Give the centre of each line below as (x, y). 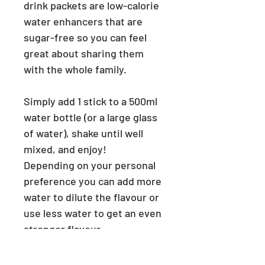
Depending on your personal (90, 165)
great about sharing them (84, 54)
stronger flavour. (63, 229)
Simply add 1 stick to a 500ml (91, 101)
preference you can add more (93, 181)
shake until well (107, 133)
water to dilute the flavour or (91, 197)
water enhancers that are (83, 22)
